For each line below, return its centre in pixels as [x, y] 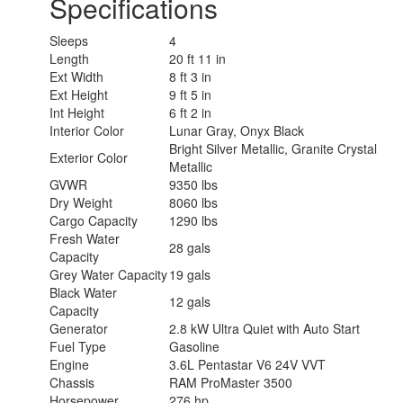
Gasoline [194, 347]
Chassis [72, 383]
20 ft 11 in [197, 59]
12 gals [190, 302]
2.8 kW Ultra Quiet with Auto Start [264, 329]
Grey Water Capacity [108, 275]
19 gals [190, 275]
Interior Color [87, 131]
